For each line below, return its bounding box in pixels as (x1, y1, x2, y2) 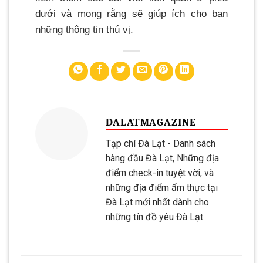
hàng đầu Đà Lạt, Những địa (106, 153, 219, 164)
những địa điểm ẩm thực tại (106, 182, 218, 194)
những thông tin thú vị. (35, 23, 133, 35)
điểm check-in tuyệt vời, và (106, 167, 214, 179)
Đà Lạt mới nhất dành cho (106, 197, 209, 208)
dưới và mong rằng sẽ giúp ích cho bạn (35, 8, 228, 19)
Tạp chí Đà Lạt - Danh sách (106, 138, 215, 150)
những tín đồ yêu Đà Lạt (106, 211, 203, 223)
